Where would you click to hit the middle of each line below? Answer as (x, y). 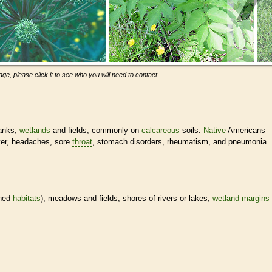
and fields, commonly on (96, 130)
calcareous (161, 130)
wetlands (35, 130)
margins (256, 198)
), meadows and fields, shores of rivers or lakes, (127, 198)
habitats (27, 198)
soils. (192, 130)
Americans (246, 130)
